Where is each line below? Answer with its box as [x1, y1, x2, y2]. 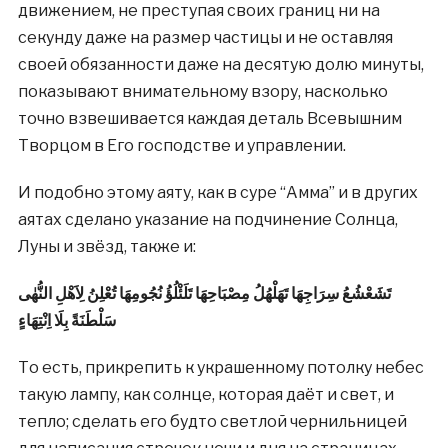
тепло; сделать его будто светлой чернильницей [17, 412, 407, 431]
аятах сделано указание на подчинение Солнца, [17, 210, 398, 229]
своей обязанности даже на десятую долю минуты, [17, 55, 424, 74]
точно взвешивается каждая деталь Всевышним [17, 109, 402, 128]
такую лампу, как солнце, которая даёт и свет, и [17, 385, 394, 404]
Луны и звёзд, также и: [17, 237, 196, 256]
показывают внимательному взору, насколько [17, 82, 388, 101]
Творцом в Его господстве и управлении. [17, 136, 346, 155]
